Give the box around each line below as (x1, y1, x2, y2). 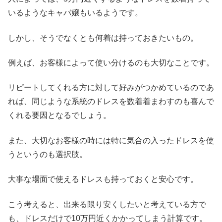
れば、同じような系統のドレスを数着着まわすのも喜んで (8, 97, 214, 106)
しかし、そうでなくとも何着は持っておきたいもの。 (8, 33, 198, 42)
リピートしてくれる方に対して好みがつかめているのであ (8, 83, 214, 92)
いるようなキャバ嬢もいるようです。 (8, 8, 143, 17)
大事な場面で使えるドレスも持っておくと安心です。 (8, 175, 198, 184)
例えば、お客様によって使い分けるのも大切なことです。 (8, 58, 214, 67)
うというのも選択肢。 (8, 150, 87, 159)
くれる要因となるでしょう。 (8, 111, 111, 120)
